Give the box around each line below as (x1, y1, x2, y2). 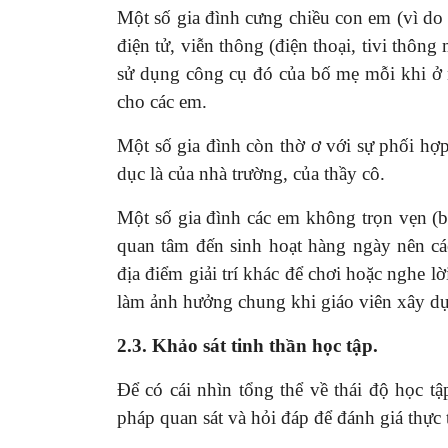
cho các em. (117, 90, 207, 112)
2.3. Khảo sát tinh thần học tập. (117, 334, 378, 356)
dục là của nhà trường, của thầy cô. (117, 162, 385, 184)
